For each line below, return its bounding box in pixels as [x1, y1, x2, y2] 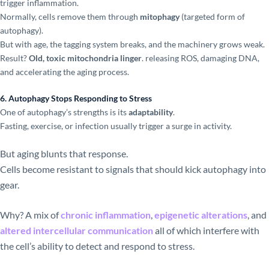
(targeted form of [180, 11, 245, 22]
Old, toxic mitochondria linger [29, 52, 142, 63]
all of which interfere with [153, 224, 259, 236]
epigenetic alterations [154, 208, 247, 220]
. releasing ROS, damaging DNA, [142, 52, 259, 63]
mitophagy [140, 11, 180, 22]
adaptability [128, 107, 173, 118]
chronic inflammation [61, 208, 151, 220]
